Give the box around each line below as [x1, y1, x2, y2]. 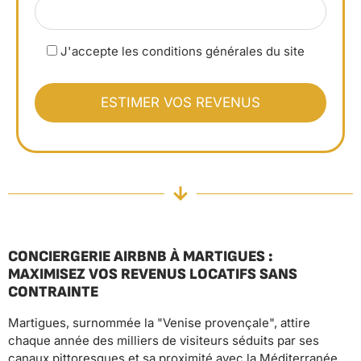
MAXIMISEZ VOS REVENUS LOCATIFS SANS [8, 265, 297, 284]
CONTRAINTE [8, 283, 98, 302]
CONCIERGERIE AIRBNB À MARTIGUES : [8, 247, 273, 267]
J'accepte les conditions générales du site [60, 44, 305, 60]
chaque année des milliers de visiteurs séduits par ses [8, 333, 319, 349]
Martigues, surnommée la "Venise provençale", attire [8, 315, 310, 331]
